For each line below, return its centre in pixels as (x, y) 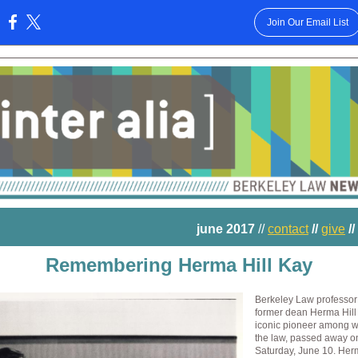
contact (288, 229)
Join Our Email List (307, 22)
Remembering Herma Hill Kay (179, 265)
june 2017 (227, 229)
